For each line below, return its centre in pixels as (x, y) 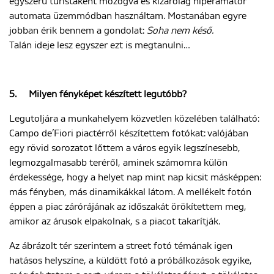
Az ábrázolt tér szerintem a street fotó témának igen (121, 246)
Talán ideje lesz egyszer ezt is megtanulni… (100, 45)
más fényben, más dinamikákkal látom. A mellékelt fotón (130, 192)
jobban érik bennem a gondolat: (78, 31)
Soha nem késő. (180, 31)
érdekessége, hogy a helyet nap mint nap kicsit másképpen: (135, 177)
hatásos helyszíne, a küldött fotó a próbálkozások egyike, (131, 261)
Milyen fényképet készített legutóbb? (108, 94)
